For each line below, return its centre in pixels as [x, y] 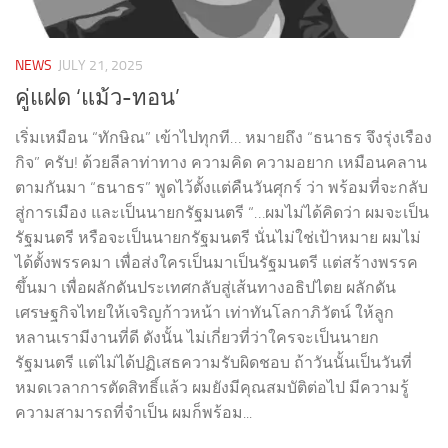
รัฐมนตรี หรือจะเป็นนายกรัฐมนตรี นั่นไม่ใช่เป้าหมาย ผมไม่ [218, 238]
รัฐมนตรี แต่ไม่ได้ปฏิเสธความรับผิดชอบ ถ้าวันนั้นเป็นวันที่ [213, 363]
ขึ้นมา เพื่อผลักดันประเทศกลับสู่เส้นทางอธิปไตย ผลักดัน [205, 288]
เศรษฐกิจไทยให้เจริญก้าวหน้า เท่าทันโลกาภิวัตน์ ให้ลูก [204, 313]
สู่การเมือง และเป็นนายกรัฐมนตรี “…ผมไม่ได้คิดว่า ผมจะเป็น [222, 213]
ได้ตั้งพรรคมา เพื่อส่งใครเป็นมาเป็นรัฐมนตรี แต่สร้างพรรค [216, 263]
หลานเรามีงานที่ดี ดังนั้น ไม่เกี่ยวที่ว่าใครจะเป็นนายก [197, 338]
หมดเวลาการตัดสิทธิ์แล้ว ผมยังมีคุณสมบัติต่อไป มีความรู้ [212, 388]
